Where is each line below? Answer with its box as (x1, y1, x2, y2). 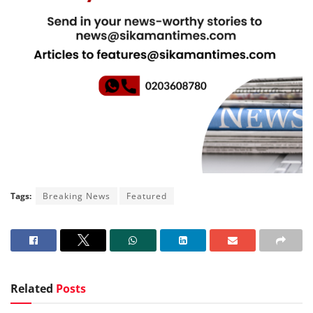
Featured (126, 189, 167, 202)
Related (10, 280, 53, 296)
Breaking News (43, 189, 110, 202)
